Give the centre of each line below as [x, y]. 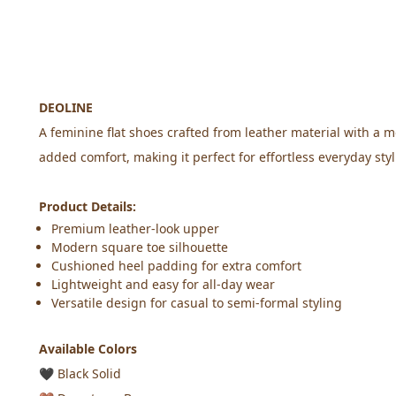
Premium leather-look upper [135, 228]
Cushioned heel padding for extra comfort [176, 266]
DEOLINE [66, 107]
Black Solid [88, 373]
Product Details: [88, 206]
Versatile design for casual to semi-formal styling [197, 303]
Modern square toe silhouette [140, 247]
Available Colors [88, 349]
